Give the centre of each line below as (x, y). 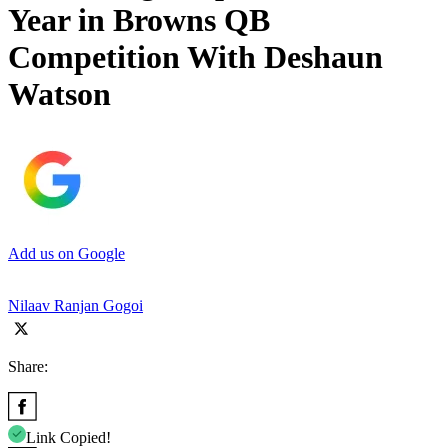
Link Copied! (68, 437)
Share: (28, 366)
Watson (59, 94)
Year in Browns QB (139, 20)
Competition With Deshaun (195, 57)
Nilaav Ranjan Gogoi (75, 305)
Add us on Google (66, 253)
